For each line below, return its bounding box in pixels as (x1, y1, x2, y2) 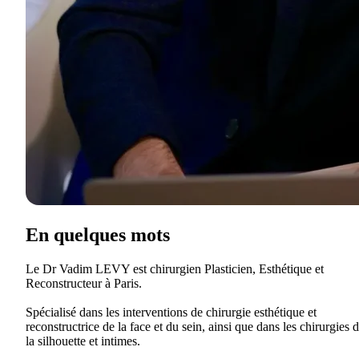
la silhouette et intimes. (26, 333, 140, 348)
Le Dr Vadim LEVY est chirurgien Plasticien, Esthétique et (26, 261, 324, 276)
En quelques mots (26, 224, 170, 245)
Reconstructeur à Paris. (26, 276, 142, 290)
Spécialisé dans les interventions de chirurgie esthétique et (26, 305, 317, 319)
